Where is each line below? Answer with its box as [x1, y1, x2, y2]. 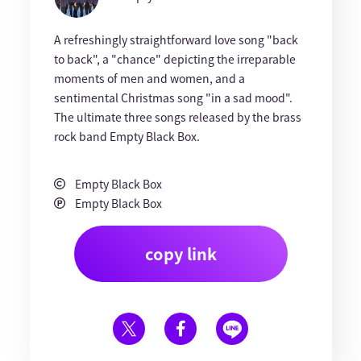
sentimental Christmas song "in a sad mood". [53, 89, 293, 106]
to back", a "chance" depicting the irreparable [53, 51, 296, 67]
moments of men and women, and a [53, 70, 245, 86]
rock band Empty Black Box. [53, 128, 200, 144]
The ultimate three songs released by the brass [53, 109, 301, 125]
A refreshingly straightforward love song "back [53, 31, 298, 48]
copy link [144, 242, 217, 265]
